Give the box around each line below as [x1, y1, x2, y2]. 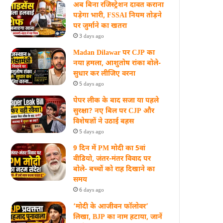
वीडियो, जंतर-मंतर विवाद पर [73, 154, 151, 164]
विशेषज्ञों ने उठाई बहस [73, 117, 134, 126]
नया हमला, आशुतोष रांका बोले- [73, 59, 161, 68]
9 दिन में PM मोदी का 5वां [73, 144, 146, 153]
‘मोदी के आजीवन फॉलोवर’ [73, 202, 149, 212]
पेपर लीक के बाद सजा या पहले [73, 96, 159, 106]
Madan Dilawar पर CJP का [73, 48, 155, 58]
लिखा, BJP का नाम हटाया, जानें [73, 213, 163, 222]
